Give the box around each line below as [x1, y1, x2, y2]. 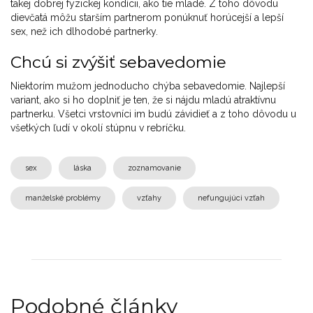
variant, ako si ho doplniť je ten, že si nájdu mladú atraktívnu [10, 94, 276, 106]
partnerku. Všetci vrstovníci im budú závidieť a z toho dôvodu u [10, 108, 296, 120]
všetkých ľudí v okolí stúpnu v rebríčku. [10, 122, 186, 134]
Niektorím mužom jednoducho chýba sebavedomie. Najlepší [10, 80, 285, 92]
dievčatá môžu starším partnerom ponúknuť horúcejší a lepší [10, 12, 284, 24]
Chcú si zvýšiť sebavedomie [10, 52, 226, 73]
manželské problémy [25, 194, 101, 203]
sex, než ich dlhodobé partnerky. [10, 26, 158, 38]
